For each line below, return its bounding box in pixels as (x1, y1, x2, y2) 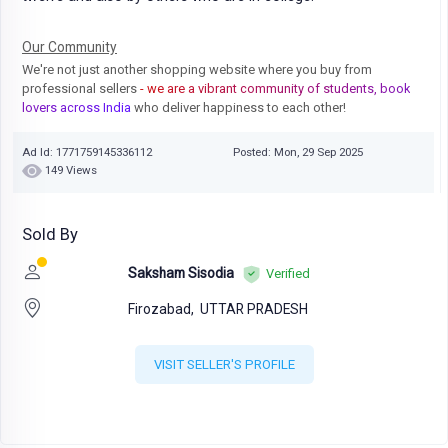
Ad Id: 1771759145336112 (22, 144, 152, 159)
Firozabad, (127, 300, 197, 317)
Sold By (22, 225, 78, 245)
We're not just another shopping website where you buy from (22, 61, 372, 77)
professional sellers (22, 80, 140, 96)
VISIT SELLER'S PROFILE (153, 357, 295, 373)
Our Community (22, 38, 117, 55)
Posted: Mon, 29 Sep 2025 (232, 144, 363, 159)
